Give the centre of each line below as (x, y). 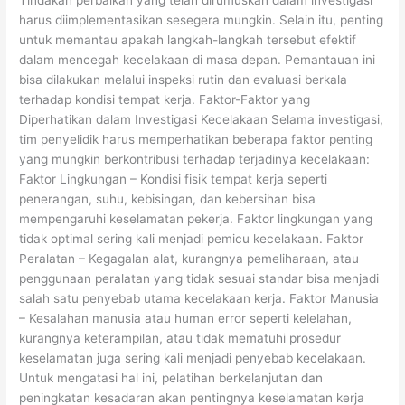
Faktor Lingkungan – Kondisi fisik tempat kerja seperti (174, 179)
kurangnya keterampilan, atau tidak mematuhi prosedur (180, 339)
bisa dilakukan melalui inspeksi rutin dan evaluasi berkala (184, 80)
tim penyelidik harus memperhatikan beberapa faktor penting (196, 140)
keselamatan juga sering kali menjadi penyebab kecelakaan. (193, 358)
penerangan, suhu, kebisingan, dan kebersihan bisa (168, 199)
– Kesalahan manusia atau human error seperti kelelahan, (186, 319)
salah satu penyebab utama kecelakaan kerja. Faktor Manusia (199, 299)
